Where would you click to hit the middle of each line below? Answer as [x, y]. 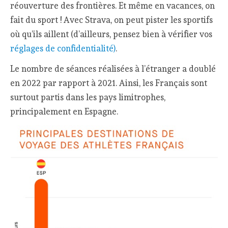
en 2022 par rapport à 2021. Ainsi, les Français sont [109, 83]
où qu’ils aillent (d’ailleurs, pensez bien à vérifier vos [111, 34]
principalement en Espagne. [64, 112]
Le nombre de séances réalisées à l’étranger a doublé [113, 69]
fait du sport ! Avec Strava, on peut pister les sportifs [112, 20]
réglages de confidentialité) [63, 48]
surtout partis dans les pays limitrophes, [88, 97]
